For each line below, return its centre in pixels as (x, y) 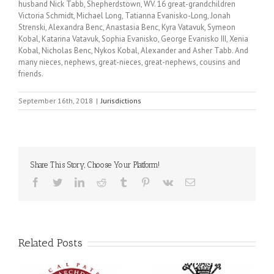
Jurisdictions (121, 101)
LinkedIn (102, 182)
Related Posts (50, 243)
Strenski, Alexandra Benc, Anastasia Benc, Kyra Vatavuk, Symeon (127, 27)
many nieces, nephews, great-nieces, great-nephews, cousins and (129, 62)
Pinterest (166, 182)
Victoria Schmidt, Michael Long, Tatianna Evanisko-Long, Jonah (124, 16)
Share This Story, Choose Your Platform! (95, 165)
